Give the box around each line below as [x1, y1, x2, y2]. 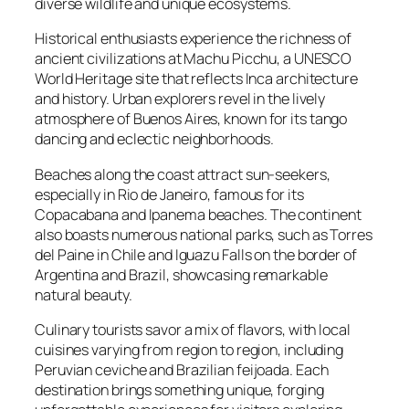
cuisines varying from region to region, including [35, 339, 344, 360]
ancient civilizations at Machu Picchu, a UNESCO [35, 48, 352, 69]
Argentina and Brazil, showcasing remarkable [35, 264, 328, 285]
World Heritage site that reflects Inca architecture [35, 68, 358, 89]
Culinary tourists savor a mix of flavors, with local [35, 319, 351, 340]
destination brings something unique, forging [35, 379, 324, 400]
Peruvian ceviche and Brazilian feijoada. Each [35, 359, 329, 380]
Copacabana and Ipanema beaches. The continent [35, 204, 362, 225]
